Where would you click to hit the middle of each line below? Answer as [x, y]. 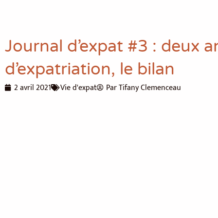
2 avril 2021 [33, 88]
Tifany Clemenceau [149, 88]
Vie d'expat [79, 88]
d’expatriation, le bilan [90, 69]
